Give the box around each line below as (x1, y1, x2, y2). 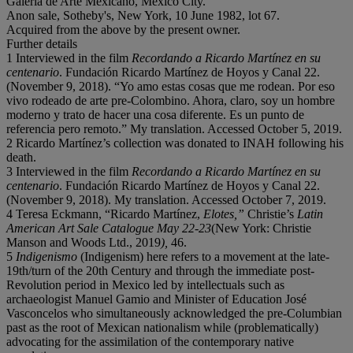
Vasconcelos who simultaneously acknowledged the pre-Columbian (6, 306, 342, 320)
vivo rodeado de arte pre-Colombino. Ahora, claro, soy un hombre (6, 93, 335, 107)
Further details (6, 36, 77, 50)
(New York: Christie (211, 221, 311, 235)
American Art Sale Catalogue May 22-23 (6, 221, 211, 235)
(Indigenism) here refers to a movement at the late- (77, 249, 329, 263)
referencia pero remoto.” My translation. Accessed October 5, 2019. (6, 121, 342, 136)
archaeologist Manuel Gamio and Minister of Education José (6, 292, 307, 306)
